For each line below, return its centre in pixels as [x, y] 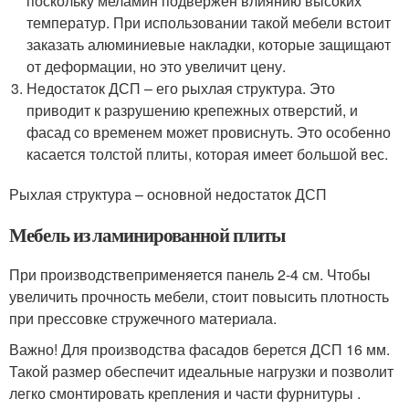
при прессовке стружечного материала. [143, 318]
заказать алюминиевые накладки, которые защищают [209, 44]
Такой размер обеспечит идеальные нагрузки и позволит [201, 371]
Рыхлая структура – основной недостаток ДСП [168, 194]
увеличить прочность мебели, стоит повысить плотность [199, 296]
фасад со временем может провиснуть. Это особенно [209, 132]
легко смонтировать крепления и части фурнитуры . [185, 393]
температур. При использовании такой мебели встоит [209, 22]
